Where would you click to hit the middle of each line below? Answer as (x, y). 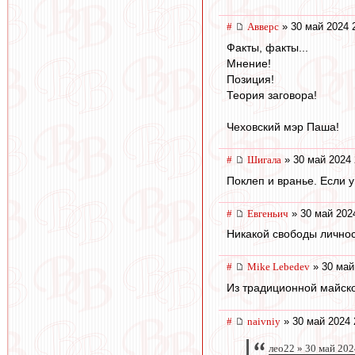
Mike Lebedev (279, 267)
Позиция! (250, 79)
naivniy (264, 321)
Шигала (264, 159)
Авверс (263, 27)
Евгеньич (268, 213)
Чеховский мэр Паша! (283, 126)
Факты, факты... (267, 47)
